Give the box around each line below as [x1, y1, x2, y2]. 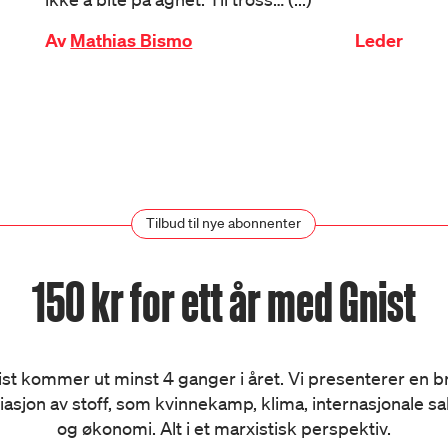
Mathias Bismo [70, 29, 193, 52]
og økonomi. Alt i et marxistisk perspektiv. [56, 417, 391, 439]
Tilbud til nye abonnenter [146, 214, 302, 232]
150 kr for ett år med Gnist [31, 272, 416, 332]
